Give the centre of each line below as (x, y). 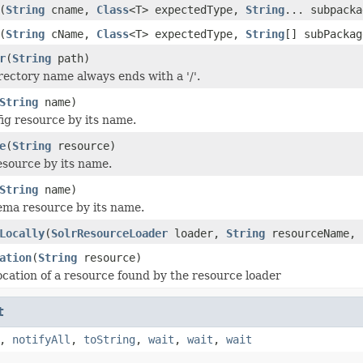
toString (109, 339)
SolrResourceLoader (109, 233)
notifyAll (41, 339)
